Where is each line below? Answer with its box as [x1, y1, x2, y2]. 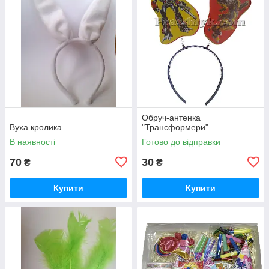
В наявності [10, 136, 55, 147]
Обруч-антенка [142, 112, 201, 122]
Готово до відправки [142, 136, 220, 147]
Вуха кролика [10, 122, 62, 132]
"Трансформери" [142, 122, 208, 132]
